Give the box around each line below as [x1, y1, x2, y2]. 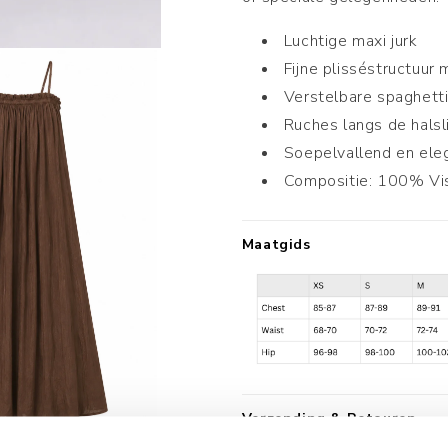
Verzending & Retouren [241, 409, 417, 429]
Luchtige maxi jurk [283, 30, 418, 53]
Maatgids [241, 235, 311, 255]
